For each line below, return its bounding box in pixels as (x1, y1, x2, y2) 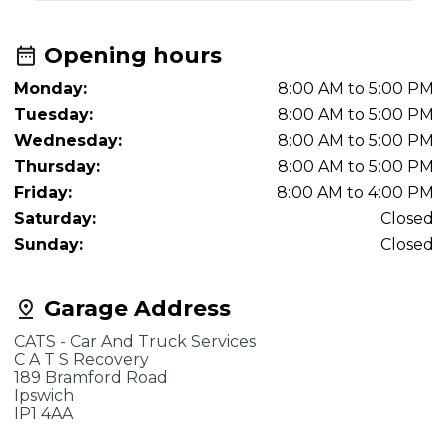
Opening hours (38, 42, 222, 69)
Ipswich (14, 386, 74, 405)
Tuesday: (14, 105, 93, 124)
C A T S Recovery (14, 350, 149, 369)
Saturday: (14, 209, 96, 228)
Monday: (14, 79, 87, 98)
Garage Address (38, 295, 231, 322)
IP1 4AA (14, 404, 73, 423)
